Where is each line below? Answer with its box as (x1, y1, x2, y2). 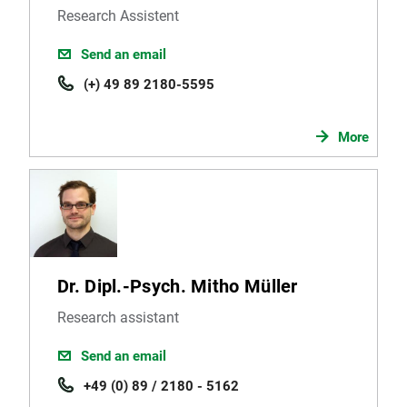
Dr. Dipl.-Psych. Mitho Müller (57, 274, 298, 297)
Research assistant (57, 308, 179, 326)
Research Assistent (57, 6, 179, 25)
